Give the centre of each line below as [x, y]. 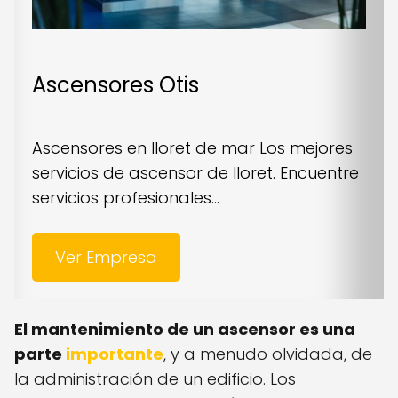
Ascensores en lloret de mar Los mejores [192, 147]
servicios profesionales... [126, 197]
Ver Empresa [106, 257]
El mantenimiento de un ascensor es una [185, 329]
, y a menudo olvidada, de [268, 354]
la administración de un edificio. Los [155, 378]
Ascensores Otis [115, 84]
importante [115, 354]
